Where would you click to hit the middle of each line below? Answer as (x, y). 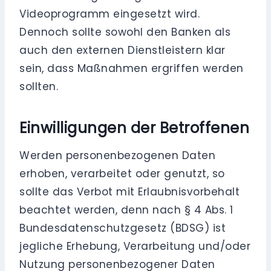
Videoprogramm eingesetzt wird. (110, 14)
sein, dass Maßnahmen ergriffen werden (132, 69)
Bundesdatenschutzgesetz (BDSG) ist (123, 228)
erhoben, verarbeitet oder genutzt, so (122, 174)
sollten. (39, 87)
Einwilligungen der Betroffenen (135, 128)
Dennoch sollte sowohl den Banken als (125, 32)
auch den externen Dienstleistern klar (122, 51)
